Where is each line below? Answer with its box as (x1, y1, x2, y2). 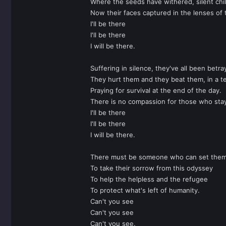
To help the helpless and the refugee (90, 175, 208, 183)
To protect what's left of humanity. (90, 186, 200, 194)
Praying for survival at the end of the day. (90, 86, 221, 94)
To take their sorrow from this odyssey (90, 164, 213, 172)
